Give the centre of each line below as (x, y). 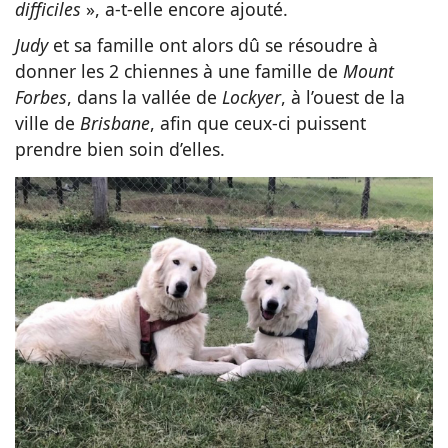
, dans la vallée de (144, 97)
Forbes (41, 97)
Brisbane (115, 123)
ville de (47, 123)
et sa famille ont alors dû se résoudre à (213, 45)
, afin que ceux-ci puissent (258, 123)
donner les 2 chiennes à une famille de (179, 71)
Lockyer (251, 97)
